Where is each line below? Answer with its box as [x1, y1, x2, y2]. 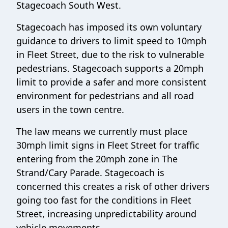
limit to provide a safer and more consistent [16, 76, 207, 88]
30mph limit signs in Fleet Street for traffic [16, 139, 199, 151]
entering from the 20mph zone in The [16, 153, 178, 165]
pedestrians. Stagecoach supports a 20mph [16, 62, 204, 74]
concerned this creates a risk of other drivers [16, 180, 210, 192]
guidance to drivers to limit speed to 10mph [16, 35, 207, 47]
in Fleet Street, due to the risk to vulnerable [16, 48, 204, 61]
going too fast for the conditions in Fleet [16, 194, 191, 206]
